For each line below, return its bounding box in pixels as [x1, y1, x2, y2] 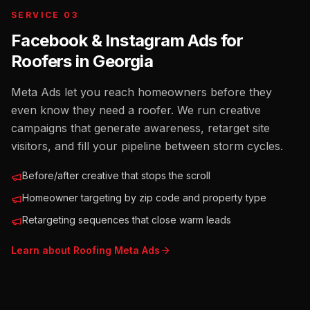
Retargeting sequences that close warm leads [22, 214, 231, 226]
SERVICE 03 [11, 10, 78, 20]
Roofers [11, 51, 72, 71]
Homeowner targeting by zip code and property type [22, 192, 266, 203]
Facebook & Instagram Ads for [11, 30, 244, 51]
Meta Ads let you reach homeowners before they [11, 85, 272, 99]
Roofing [73, 244, 111, 256]
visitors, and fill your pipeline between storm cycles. [11, 139, 283, 153]
